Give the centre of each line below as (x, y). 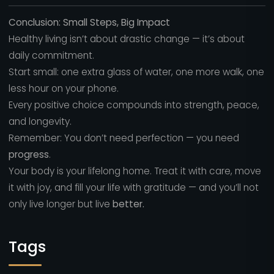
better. (128, 204)
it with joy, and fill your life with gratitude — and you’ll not (133, 188)
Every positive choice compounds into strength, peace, (134, 105)
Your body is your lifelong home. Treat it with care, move (135, 171)
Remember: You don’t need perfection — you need (124, 138)
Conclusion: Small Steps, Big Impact (89, 23)
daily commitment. (51, 56)
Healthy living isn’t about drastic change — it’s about (126, 39)
